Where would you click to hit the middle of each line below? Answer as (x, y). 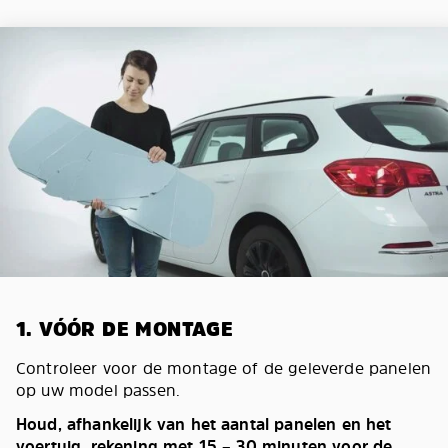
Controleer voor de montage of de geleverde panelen (224, 368)
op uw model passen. (98, 390)
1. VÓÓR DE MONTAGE (125, 329)
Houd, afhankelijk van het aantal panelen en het (204, 424)
